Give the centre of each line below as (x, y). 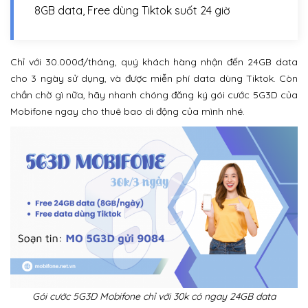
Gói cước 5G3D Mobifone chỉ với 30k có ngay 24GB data (154, 297)
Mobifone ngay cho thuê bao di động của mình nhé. (128, 111)
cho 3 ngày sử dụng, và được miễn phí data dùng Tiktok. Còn (154, 78)
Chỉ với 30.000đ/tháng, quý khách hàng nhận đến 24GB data (154, 62)
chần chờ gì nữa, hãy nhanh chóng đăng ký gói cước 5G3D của (154, 95)
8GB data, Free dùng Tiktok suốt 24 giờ (132, 10)
